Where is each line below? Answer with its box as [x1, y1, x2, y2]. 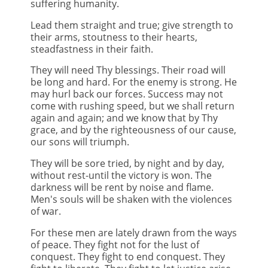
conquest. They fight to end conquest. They [31, 250, 225, 264]
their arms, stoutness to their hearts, [31, 30, 197, 44]
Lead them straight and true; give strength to [31, 18, 233, 32]
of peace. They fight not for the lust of [31, 238, 199, 252]
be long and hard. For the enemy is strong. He [31, 75, 237, 89]
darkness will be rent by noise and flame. [31, 181, 214, 194]
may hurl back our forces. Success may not [31, 87, 223, 101]
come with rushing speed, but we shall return [31, 99, 234, 113]
